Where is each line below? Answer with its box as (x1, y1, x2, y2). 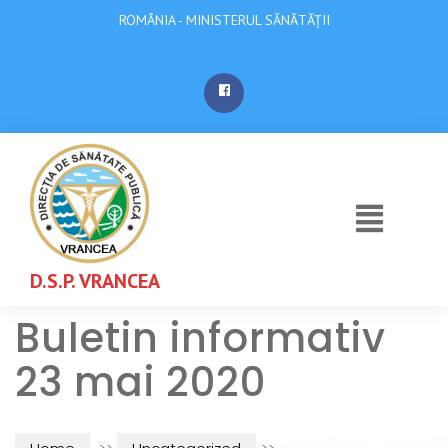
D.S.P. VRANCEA (30, 268, 160, 294)
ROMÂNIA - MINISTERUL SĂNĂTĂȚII (118, 11, 330, 29)
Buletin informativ (15, 310, 386, 366)
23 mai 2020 (15, 354, 266, 410)
